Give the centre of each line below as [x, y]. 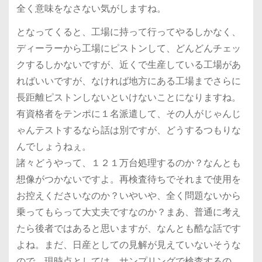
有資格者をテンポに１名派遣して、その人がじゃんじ [128, 114]
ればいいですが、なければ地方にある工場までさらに [128, 81]
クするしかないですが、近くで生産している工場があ [128, 65]
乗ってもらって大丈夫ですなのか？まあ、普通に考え [128, 212]
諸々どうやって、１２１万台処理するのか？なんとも [128, 163]
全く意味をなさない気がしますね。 [91, 8]
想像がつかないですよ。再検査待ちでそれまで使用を [128, 180]
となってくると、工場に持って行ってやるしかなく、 [128, 32]
